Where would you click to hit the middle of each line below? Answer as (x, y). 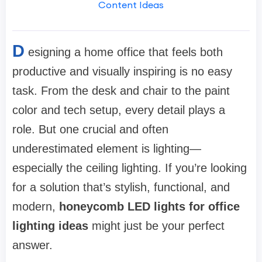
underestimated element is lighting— (107, 149)
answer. (32, 245)
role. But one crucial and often (90, 130)
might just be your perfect (156, 226)
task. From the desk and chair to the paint (121, 91)
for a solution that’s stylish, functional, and (121, 187)
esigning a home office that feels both (125, 52)
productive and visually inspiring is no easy (122, 72)
